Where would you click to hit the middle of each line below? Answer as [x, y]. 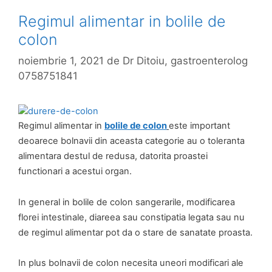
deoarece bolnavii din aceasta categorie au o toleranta [131, 141]
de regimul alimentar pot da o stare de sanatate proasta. [135, 232]
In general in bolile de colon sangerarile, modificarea [127, 202]
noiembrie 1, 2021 [61, 61]
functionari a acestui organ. [75, 172]
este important [199, 126]
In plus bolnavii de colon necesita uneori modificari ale [131, 263]
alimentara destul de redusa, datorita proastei [113, 156]
